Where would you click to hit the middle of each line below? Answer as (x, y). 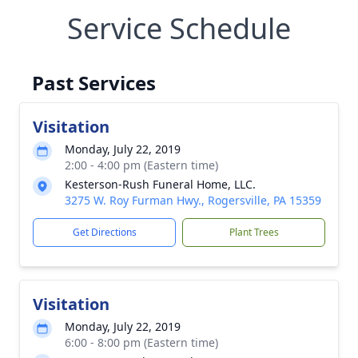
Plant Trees (254, 232)
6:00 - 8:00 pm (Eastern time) (141, 342)
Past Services (94, 83)
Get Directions (104, 232)
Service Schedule (179, 28)
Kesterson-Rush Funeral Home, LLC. (160, 184)
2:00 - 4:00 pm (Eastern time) (141, 165)
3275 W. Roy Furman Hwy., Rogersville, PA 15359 (193, 200)
